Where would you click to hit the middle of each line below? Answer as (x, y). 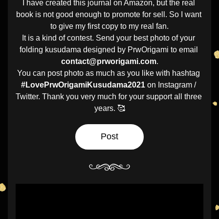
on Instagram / (171, 85)
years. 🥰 (109, 108)
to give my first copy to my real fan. (109, 26)
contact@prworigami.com (109, 61)
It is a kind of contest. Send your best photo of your (109, 38)
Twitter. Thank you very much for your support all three (109, 97)
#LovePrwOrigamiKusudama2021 (83, 85)
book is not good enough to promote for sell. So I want (109, 14)
